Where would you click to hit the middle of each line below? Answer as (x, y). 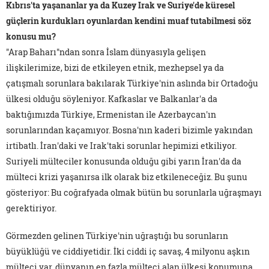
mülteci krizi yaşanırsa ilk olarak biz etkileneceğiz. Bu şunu (127, 177)
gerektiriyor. (31, 208)
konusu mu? (31, 37)
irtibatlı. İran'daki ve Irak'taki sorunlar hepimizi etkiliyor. (121, 146)
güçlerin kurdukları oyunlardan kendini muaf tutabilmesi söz (128, 21)
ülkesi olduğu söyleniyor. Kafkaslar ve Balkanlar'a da (112, 99)
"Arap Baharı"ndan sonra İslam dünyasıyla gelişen (106, 52)
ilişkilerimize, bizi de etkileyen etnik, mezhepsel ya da (115, 68)
